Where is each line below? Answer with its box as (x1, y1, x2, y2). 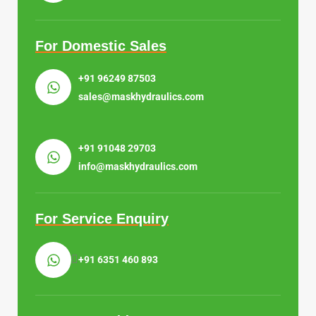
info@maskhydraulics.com (78, 160, 197, 172)
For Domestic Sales (35, 37, 166, 54)
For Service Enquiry (35, 210, 169, 226)
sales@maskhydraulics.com (78, 90, 204, 102)
